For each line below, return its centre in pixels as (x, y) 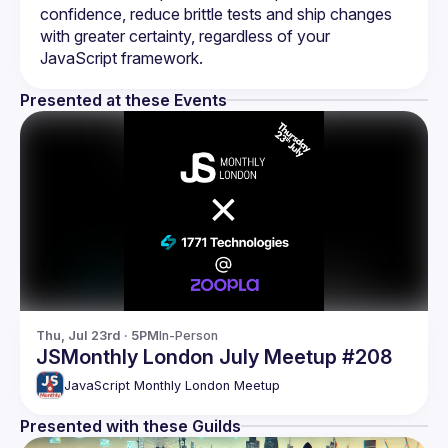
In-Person (188, 335)
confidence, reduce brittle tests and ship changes (216, 14)
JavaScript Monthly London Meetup (172, 385)
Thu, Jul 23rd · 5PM (97, 335)
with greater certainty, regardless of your (185, 36)
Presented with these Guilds (130, 426)
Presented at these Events (123, 100)
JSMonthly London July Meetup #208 (214, 357)
